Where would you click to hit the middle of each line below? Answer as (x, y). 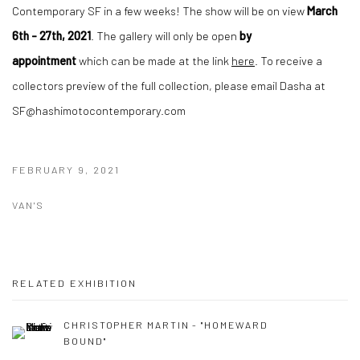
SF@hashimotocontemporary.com (99, 110)
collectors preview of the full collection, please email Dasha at (169, 85)
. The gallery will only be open (165, 35)
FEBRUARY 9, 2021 (66, 170)
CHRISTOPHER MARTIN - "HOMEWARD (166, 324)
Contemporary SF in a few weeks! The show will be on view (160, 10)
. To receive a (288, 60)
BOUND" (85, 340)
